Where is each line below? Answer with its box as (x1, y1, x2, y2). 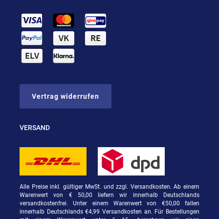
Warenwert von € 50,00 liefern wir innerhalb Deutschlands (20, 192, 199, 199)
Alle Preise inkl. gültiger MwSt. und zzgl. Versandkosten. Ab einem (20, 183, 199, 191)
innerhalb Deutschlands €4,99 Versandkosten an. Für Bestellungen (20, 208, 199, 216)
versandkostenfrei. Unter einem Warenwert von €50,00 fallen (20, 200, 199, 207)
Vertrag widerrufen (32, 92, 99, 100)
